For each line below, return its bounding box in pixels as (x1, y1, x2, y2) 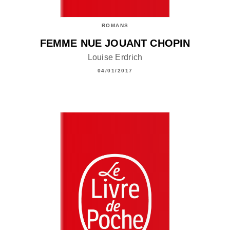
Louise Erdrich (87, 52, 143, 62)
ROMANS (101, 22, 129, 28)
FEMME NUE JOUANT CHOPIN (40, 37, 190, 49)
